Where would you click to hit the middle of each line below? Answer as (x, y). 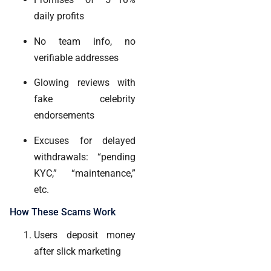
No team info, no (85, 41)
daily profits (59, 16)
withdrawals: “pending (85, 157)
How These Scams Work (63, 212)
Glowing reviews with (85, 83)
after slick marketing (77, 251)
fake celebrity (85, 99)
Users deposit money (85, 235)
